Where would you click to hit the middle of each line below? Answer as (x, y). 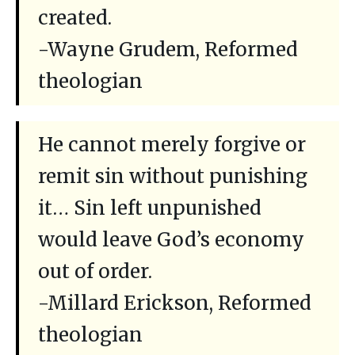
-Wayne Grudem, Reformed (168, 50)
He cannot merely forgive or (172, 145)
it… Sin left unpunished (150, 208)
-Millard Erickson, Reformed (175, 303)
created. (75, 18)
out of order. (95, 272)
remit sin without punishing (173, 177)
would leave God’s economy (171, 240)
